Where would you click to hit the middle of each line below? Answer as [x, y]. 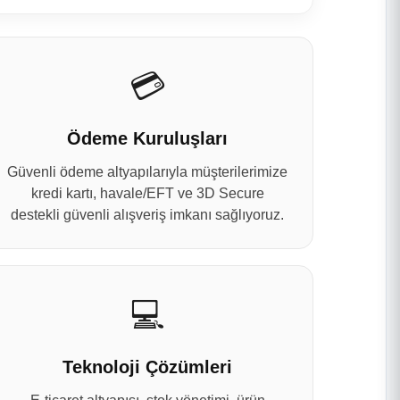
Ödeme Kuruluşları [148, 138]
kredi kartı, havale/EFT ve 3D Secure [147, 193]
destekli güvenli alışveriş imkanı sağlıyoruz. [148, 215]
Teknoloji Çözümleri [148, 367]
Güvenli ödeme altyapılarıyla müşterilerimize [148, 172]
